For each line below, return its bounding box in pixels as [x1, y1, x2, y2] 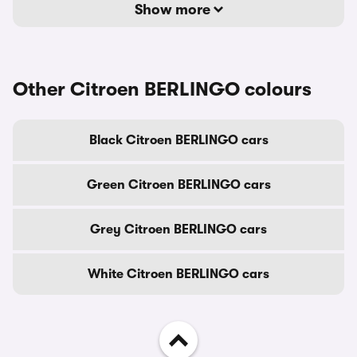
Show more [134, 2, 214, 18]
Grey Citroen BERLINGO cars [90, 222, 267, 237]
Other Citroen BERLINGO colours [13, 78, 312, 100]
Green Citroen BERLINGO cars [86, 178, 271, 192]
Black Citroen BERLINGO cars [88, 133, 269, 147]
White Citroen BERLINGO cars [88, 267, 269, 281]
